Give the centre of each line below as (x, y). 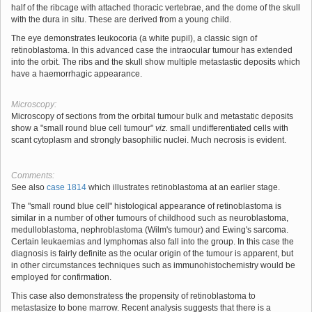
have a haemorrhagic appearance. (77, 73)
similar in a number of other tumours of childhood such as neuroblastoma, (150, 218)
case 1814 (67, 187)
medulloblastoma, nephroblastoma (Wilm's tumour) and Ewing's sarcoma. (150, 229)
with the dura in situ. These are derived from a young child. (121, 19)
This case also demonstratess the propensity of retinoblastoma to (133, 296)
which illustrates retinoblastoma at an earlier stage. (183, 187)
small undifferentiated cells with (228, 128)
